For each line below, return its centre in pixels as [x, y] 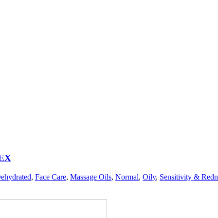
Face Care [51, 177]
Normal [127, 177]
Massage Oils [91, 177]
